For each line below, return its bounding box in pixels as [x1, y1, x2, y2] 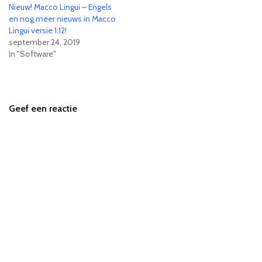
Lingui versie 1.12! [9, 25, 67, 36]
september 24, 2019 [9, 37, 80, 47]
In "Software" [9, 49, 56, 59]
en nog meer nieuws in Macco [9, 13, 116, 24]
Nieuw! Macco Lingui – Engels [9, 2, 112, 12]
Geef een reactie [9, 103, 77, 114]
